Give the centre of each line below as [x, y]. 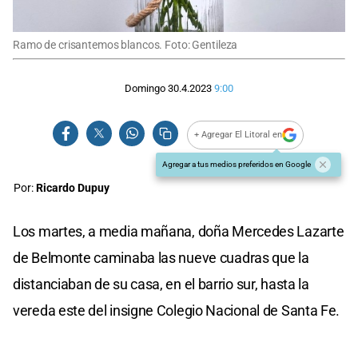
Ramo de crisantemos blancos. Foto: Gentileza [125, 45]
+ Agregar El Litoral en [239, 135]
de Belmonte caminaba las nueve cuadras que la [161, 257]
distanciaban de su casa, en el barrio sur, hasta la [161, 284]
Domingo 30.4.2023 [168, 89]
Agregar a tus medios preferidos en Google [237, 164]
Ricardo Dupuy [73, 188]
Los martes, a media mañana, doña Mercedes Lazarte [179, 231]
